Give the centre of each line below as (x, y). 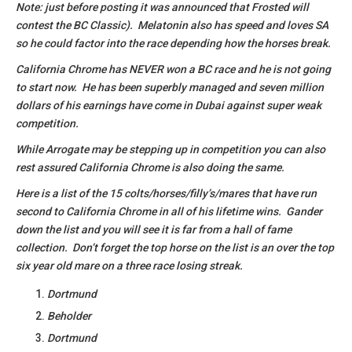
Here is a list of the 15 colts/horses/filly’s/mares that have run (166, 193)
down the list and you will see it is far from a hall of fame (154, 229)
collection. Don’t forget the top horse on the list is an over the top (175, 247)
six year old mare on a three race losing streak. (129, 266)
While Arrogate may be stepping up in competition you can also (170, 149)
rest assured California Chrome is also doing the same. (150, 167)
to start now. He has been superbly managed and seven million (170, 87)
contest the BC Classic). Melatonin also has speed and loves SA (172, 25)
